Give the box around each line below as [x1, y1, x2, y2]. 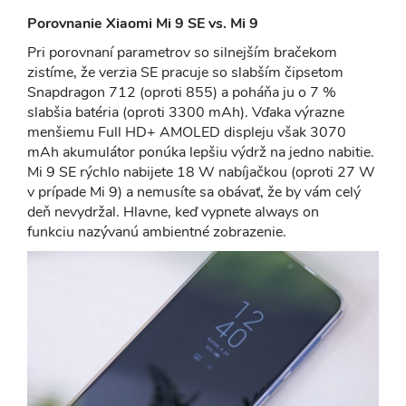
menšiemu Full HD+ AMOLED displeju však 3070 [27, 121, 346, 142]
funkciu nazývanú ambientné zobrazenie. [27, 221, 286, 242]
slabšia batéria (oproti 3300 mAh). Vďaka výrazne [27, 101, 344, 122]
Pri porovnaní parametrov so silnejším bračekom [27, 42, 337, 63]
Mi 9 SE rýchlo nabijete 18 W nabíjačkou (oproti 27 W [27, 161, 375, 182]
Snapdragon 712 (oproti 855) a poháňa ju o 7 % [27, 82, 336, 102]
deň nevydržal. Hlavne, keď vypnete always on [27, 201, 319, 222]
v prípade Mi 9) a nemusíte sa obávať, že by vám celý [27, 181, 361, 202]
